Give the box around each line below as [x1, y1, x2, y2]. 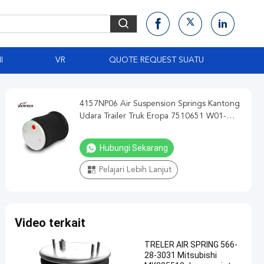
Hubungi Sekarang [100, 143, 168, 153]
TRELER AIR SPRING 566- [144, 240, 237, 249]
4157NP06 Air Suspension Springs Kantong [80, 100, 240, 108]
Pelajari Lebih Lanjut [99, 166, 171, 174]
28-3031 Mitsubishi [144, 250, 217, 260]
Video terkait [15, 216, 85, 230]
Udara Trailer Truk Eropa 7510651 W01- [80, 112, 226, 120]
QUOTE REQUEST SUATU [108, 56, 204, 64]
